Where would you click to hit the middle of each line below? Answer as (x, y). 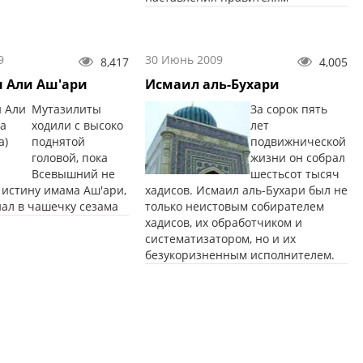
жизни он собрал (297, 158)
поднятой (58, 142)
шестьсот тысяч (295, 174)
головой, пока (69, 158)
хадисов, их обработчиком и (223, 223)
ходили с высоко (77, 126)
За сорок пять (288, 109)
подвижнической (298, 142)
